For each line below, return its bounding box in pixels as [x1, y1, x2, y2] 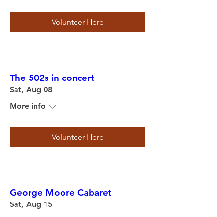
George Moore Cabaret [10, 187, 111, 198]
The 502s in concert [10, 72, 94, 83]
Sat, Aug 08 [10, 85, 52, 94]
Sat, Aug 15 [10, 200, 52, 209]
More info [10, 101, 46, 110]
